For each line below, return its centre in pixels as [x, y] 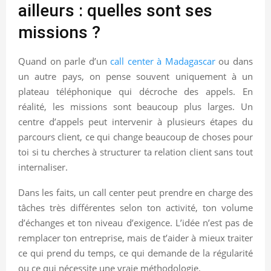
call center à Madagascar [163, 61]
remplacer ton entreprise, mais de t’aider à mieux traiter [135, 237]
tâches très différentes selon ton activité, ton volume [135, 207]
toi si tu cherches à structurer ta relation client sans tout [135, 152]
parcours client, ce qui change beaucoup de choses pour [135, 136]
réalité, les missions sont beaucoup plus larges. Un [135, 106]
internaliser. [43, 167]
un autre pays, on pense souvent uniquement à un [135, 76]
